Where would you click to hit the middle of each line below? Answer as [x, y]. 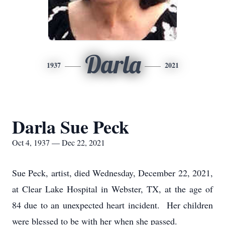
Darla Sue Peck [71, 127]
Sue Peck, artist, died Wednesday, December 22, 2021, [113, 173]
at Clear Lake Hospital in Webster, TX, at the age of [113, 189]
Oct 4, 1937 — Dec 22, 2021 [59, 142]
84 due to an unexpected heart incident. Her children [113, 205]
